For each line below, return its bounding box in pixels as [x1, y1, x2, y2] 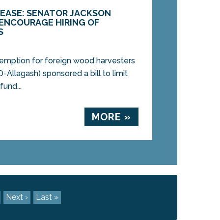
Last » [35, 192, 58, 202]
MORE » [91, 111, 131, 123]
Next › [5, 192, 28, 202]
